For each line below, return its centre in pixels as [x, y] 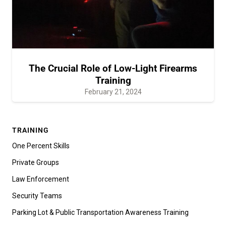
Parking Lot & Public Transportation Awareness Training [100, 212]
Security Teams [37, 195]
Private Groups [36, 162]
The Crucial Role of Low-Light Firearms [113, 68]
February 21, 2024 [113, 92]
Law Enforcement [41, 179]
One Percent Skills [41, 146]
